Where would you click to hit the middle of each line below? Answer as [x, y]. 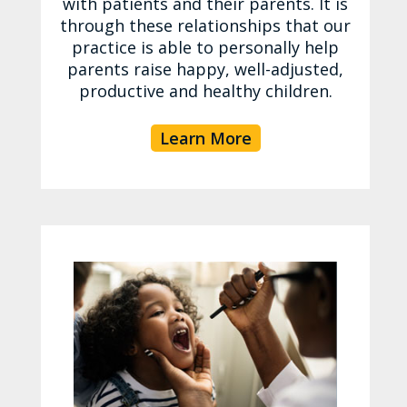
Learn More [205, 138]
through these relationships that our [206, 25]
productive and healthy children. [205, 90]
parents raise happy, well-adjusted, [206, 69]
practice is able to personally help [206, 47]
